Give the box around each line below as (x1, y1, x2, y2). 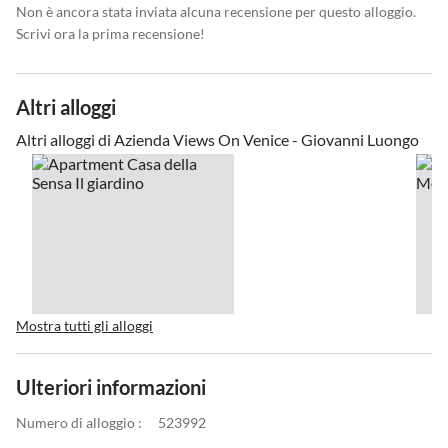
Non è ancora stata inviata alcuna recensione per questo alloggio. (16, 3, 416, 21)
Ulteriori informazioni (16, 375, 206, 400)
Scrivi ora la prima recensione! (16, 25, 205, 43)
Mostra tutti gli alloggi (16, 317, 153, 335)
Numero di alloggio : (16, 414, 142, 432)
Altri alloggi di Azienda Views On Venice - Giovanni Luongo (16, 130, 419, 150)
